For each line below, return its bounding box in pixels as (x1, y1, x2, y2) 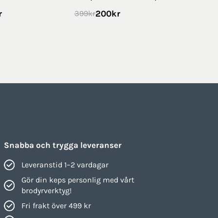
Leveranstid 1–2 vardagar (21, 160, 109, 169)
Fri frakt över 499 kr (21, 200, 91, 210)
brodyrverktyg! (21, 185, 72, 195)
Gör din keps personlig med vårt (21, 175, 134, 184)
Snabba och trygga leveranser (3, 140, 122, 150)
